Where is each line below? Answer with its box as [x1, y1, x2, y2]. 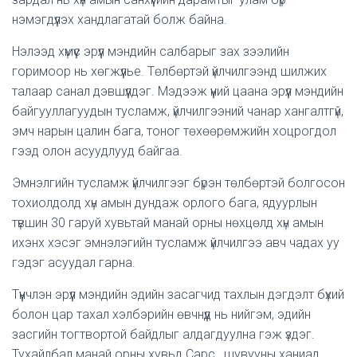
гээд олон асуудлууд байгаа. [12, 143, 189, 159]
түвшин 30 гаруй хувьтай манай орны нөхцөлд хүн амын [12, 215, 324, 230]
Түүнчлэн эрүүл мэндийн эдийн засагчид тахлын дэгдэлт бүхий [12, 287, 344, 302]
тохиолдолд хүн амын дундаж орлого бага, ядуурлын [12, 195, 317, 210]
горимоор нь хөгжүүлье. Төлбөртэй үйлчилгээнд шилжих [12, 64, 327, 79]
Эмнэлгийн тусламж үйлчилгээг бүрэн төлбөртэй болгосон [12, 175, 345, 190]
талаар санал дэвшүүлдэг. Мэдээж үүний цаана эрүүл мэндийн [12, 84, 343, 99]
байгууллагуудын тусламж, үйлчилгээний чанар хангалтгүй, [12, 104, 343, 119]
